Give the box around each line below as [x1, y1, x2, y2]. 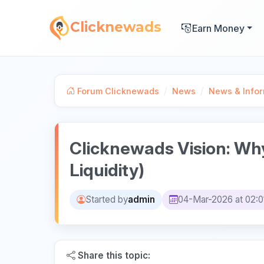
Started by [85, 194, 128, 205]
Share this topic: [75, 250, 150, 261]
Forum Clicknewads [75, 85, 159, 96]
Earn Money [192, 22, 245, 34]
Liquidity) [70, 160, 144, 180]
